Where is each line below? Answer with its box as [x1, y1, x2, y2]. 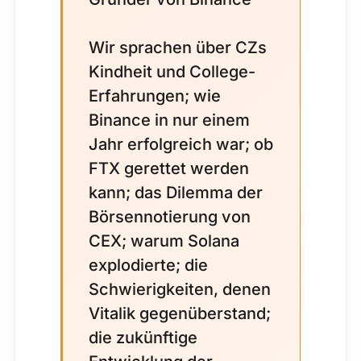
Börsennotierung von [89, 207, 251, 226]
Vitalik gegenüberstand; [89, 304, 271, 323]
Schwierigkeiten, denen [89, 280, 271, 299]
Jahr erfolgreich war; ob [89, 135, 273, 154]
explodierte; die [89, 255, 208, 275]
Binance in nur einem [89, 110, 250, 130]
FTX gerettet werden [89, 159, 249, 178]
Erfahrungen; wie [89, 86, 221, 106]
